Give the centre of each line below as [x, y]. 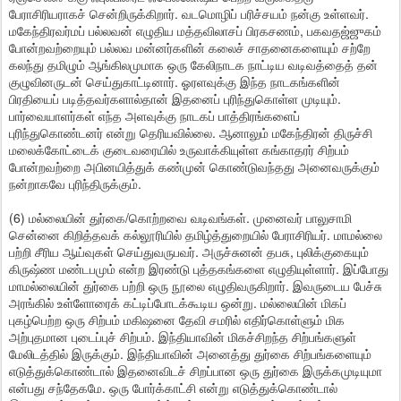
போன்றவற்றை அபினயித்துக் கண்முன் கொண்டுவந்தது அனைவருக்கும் [194, 166]
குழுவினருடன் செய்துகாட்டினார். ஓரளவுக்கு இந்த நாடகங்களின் [175, 81]
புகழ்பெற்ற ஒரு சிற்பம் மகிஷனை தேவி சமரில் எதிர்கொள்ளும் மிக [177, 320]
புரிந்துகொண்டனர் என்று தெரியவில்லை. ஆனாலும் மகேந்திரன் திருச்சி [191, 132]
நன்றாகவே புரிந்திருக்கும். [75, 183]
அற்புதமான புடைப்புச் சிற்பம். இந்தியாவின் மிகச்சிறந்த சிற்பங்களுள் [183, 337]
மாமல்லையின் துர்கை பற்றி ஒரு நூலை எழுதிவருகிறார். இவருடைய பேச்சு [196, 286]
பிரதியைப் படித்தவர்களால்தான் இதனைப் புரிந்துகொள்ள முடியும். [175, 98]
